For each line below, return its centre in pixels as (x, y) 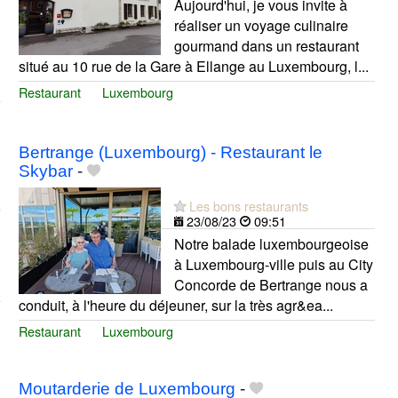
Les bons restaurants (248, 206)
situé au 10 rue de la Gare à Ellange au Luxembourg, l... (193, 67)
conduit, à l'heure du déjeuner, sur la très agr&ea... (175, 306)
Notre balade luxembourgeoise (271, 244)
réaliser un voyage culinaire (261, 26)
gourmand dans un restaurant (266, 46)
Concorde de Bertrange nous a (271, 285)
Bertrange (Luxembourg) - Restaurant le (170, 153)
